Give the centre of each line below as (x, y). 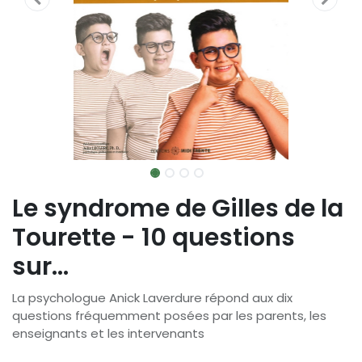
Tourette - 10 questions (154, 238)
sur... (40, 267)
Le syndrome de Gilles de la (178, 209)
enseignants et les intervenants (108, 334)
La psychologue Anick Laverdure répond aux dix (152, 298)
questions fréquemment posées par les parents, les (169, 316)
